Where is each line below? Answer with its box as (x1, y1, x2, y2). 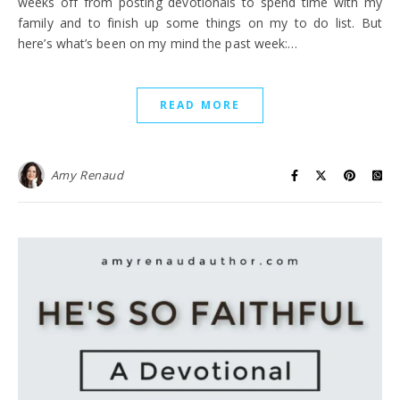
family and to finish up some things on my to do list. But (18, 14, 382, 31)
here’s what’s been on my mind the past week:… (18, 35, 298, 52)
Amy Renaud (50, 167, 124, 183)
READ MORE (160, 97, 240, 112)
